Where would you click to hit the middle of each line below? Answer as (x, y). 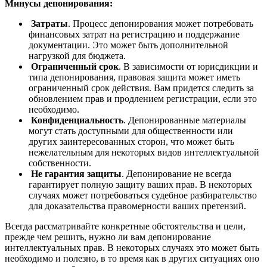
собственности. (60, 163)
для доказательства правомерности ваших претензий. (137, 206)
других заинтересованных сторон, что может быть (131, 142)
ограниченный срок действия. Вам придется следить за (141, 88)
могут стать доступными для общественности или (131, 131)
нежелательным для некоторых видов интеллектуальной (144, 153)
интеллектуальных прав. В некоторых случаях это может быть (132, 248)
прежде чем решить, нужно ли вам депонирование (108, 237)
